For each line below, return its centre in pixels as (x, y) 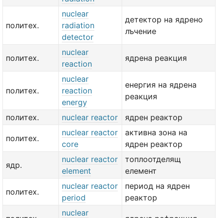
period (74, 198)
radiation (78, 25)
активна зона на (156, 132)
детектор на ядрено (164, 19)
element (76, 171)
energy (74, 102)
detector (78, 37)
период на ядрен (157, 186)
